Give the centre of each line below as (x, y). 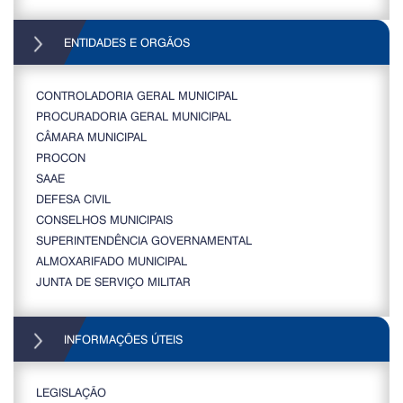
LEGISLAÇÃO (71, 392)
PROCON (61, 157)
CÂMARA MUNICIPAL (91, 137)
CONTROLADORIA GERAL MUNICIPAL (137, 95)
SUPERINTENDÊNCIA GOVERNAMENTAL (144, 240)
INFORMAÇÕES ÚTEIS (121, 339)
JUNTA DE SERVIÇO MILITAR (113, 282)
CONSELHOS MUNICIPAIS (104, 219)
